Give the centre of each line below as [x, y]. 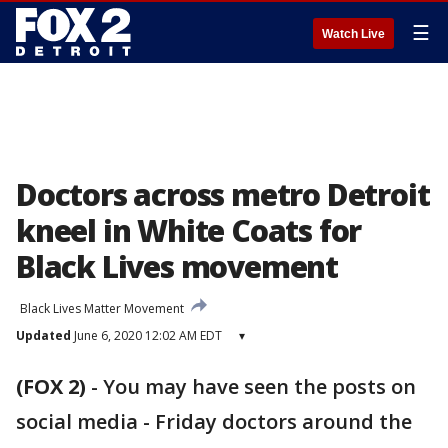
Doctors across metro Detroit [223, 194]
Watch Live [353, 34]
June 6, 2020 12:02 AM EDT [146, 335]
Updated [43, 335]
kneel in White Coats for [189, 230]
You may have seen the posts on [259, 386]
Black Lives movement [177, 266]
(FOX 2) [51, 386]
